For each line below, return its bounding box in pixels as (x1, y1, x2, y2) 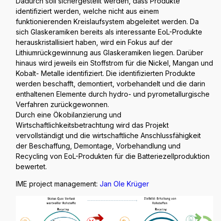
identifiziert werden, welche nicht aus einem (16, 7, 159, 15)
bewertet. (16, 162, 47, 171)
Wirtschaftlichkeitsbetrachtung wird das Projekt (16, 121, 169, 129)
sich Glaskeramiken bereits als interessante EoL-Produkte (16, 28, 202, 36)
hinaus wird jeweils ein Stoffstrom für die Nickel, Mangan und (16, 59, 213, 67)
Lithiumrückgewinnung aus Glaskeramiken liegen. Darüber (16, 48, 203, 57)
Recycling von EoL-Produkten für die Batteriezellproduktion (16, 152, 210, 160)
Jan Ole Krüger (100, 180, 149, 188)
